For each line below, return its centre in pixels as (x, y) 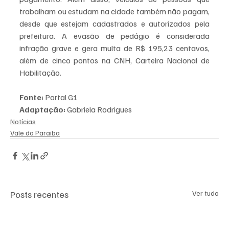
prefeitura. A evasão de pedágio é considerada (114, 36)
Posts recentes (39, 194)
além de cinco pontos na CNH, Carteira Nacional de (114, 61)
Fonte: (31, 97)
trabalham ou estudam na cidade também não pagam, (114, 12)
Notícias (23, 122)
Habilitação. (40, 73)
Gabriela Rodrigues (99, 110)
